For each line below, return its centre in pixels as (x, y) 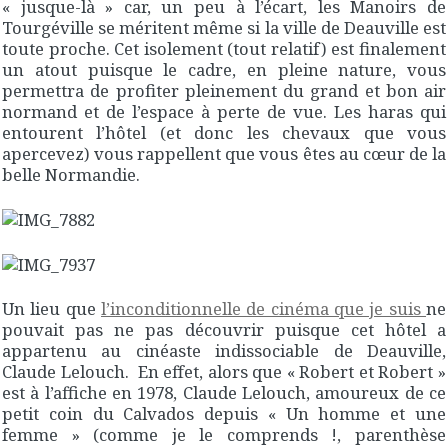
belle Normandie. (71, 174)
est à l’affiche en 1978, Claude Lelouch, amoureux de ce (224, 392)
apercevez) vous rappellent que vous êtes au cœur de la (224, 153)
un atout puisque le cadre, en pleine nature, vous (224, 69)
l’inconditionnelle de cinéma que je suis (263, 308)
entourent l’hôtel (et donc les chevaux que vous (224, 132)
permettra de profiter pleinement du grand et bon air (224, 90)
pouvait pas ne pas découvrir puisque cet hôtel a (224, 329)
